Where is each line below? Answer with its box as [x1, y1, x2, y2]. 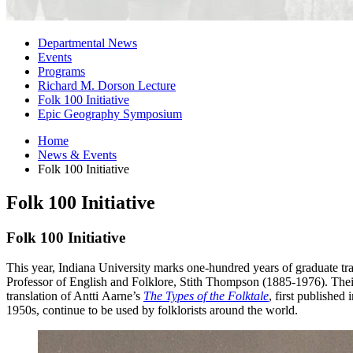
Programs [38, 64, 85, 78]
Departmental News [38, 35, 137, 50]
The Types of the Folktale [143, 289, 269, 303]
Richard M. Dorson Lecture [38, 78, 176, 92]
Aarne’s [98, 289, 143, 303]
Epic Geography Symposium [38, 106, 182, 121]
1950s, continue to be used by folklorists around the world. [6, 303, 298, 318]
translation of [6, 289, 73, 303]
